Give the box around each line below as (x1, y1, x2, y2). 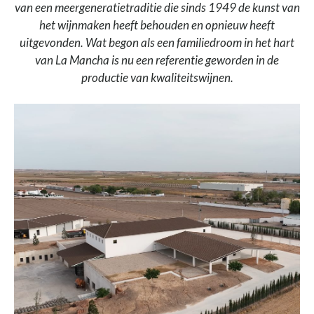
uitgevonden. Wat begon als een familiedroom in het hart (20, 34, 294, 50)
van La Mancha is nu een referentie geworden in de (35, 52, 279, 67)
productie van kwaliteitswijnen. (81, 69, 233, 85)
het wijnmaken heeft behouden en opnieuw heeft (39, 17, 275, 32)
